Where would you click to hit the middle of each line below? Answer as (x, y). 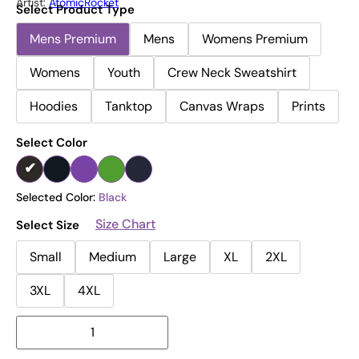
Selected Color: (57, 197)
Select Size (48, 226)
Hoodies (54, 107)
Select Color (52, 142)
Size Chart (125, 224)
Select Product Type (75, 10)
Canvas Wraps (222, 107)
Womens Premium (255, 39)
